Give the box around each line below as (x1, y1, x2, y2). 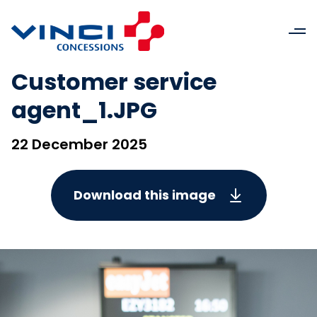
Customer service (11, 66, 217, 98)
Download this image (73, 186, 216, 204)
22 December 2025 (11, 134, 147, 154)
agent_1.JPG (11, 94, 157, 126)
